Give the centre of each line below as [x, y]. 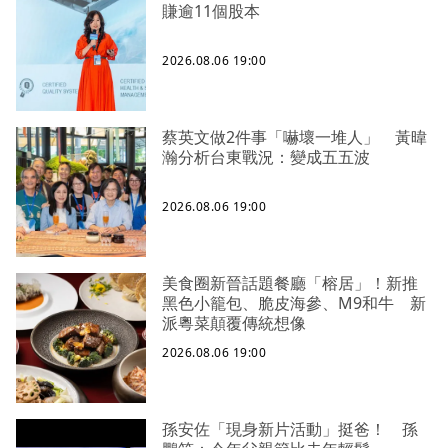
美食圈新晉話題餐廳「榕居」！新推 [290, 282]
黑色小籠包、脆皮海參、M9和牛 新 [294, 302]
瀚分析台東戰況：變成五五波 [266, 156]
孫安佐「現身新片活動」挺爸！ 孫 [290, 428]
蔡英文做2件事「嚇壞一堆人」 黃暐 [294, 136]
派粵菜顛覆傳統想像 [234, 322]
